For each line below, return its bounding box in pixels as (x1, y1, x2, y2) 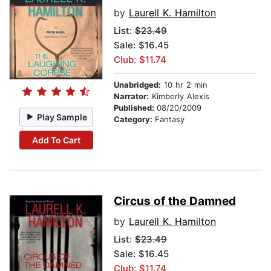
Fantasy (155, 114, 184, 125)
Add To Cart (31, 134, 80, 145)
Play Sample (37, 111, 88, 122)
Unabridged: (114, 80, 161, 90)
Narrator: (114, 91, 149, 102)
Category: (114, 114, 155, 125)
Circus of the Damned (114, 194, 236, 209)
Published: (114, 103, 157, 113)
